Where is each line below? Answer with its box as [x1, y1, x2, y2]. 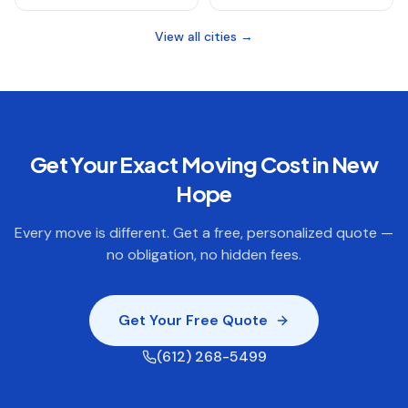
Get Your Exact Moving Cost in [29, 150, 331, 178]
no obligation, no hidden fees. [107, 245, 301, 264]
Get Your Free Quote [118, 311, 268, 330]
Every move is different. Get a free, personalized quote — [15, 223, 393, 242]
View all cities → [155, 28, 253, 45]
